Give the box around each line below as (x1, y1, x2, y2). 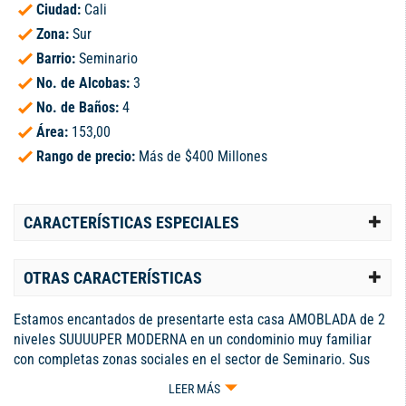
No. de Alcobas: (36, 74, 133, 92)
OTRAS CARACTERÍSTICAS (24, 268, 202, 288)
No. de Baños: (36, 99, 122, 117)
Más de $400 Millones (139, 148, 267, 166)
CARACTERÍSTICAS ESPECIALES (24, 213, 239, 233)
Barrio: (36, 50, 79, 68)
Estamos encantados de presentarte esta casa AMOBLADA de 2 (14, 311, 385, 329)
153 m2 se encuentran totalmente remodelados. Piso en (14, 371, 343, 389)
